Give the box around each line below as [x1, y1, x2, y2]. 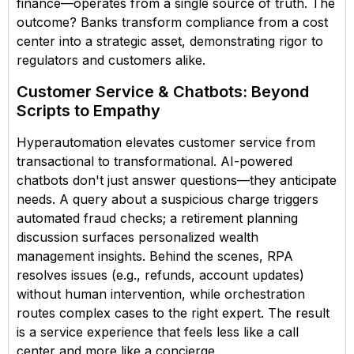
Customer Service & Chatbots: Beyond [17, 82, 309, 102]
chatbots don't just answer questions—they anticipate [17, 172, 337, 189]
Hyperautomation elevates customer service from [17, 134, 315, 151]
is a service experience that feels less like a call [17, 324, 299, 341]
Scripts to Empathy [17, 101, 160, 121]
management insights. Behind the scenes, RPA [17, 248, 293, 265]
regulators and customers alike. [17, 52, 205, 69]
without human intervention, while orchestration [17, 286, 305, 303]
